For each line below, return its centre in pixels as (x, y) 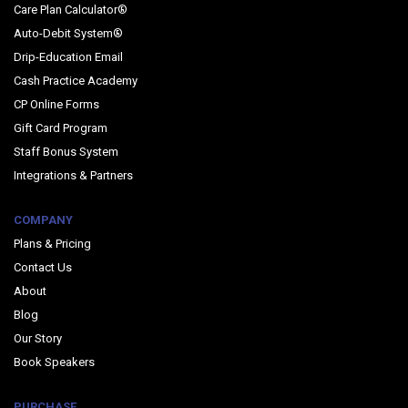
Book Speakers (54, 362)
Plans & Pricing (52, 243)
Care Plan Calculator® (71, 9)
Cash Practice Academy (76, 80)
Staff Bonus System (66, 151)
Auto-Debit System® (68, 33)
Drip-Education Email (68, 56)
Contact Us (43, 267)
